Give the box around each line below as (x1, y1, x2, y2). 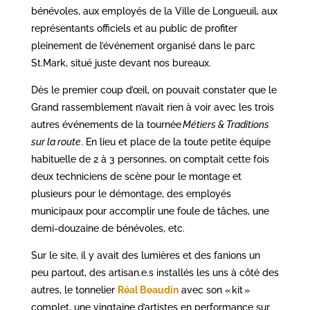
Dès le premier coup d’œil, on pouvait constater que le (30, 84, 277, 95)
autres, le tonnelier (30, 284, 118, 295)
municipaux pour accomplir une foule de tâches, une (30, 206, 269, 217)
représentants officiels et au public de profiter (30, 23, 237, 34)
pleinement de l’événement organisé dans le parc (30, 40, 255, 51)
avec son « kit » (178, 284, 250, 295)
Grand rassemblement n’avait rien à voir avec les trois (30, 102, 274, 113)
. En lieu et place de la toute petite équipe (80, 136, 271, 147)
